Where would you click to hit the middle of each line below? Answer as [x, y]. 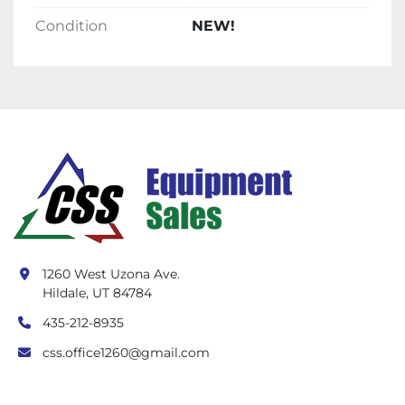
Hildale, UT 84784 [97, 293]
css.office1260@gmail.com [126, 353]
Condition [71, 26]
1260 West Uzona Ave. [111, 274]
